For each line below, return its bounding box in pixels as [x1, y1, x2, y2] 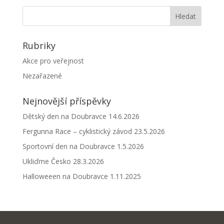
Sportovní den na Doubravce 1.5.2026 [22, 141, 144, 151]
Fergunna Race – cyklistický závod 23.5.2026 [22, 126, 165, 136]
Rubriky [22, 39, 55, 51]
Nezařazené [22, 70, 62, 80]
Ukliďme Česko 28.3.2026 [22, 156, 104, 166]
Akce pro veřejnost [22, 55, 84, 65]
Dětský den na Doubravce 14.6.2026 [22, 111, 139, 121]
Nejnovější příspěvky [22, 94, 111, 107]
